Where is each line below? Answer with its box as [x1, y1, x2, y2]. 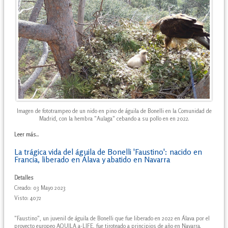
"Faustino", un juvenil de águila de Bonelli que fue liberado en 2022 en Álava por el [14, 214, 210, 222]
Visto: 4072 [14, 194, 41, 202]
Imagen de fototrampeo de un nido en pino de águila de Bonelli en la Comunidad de [16, 107, 212, 115]
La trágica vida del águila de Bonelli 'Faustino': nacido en [14, 147, 202, 157]
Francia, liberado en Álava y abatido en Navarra [14, 154, 170, 164]
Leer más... [14, 130, 39, 138]
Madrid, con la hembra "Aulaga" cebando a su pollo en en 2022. [39, 115, 189, 122]
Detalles [14, 174, 34, 181]
